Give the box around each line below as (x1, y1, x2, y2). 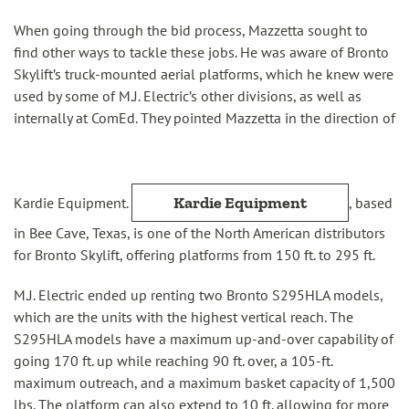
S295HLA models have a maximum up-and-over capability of (14, 330, 393, 348)
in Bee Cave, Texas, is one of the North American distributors (14, 224, 385, 242)
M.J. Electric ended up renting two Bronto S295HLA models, (14, 286, 383, 304)
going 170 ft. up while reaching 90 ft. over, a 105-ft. (14, 351, 332, 370)
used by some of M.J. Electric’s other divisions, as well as (14, 87, 362, 105)
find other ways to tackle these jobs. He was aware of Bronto (14, 43, 389, 61)
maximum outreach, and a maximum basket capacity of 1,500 (14, 373, 395, 392)
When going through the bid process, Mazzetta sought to (14, 21, 368, 39)
